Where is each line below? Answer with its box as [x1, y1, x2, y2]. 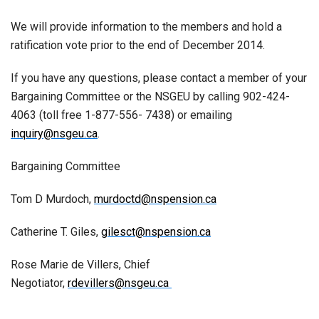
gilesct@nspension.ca [101, 225, 211, 239]
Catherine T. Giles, [11, 225, 101, 239]
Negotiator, [11, 276, 68, 290]
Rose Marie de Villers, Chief [11, 258, 150, 271]
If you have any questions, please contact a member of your [11, 71, 307, 85]
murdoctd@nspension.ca [94, 192, 216, 206]
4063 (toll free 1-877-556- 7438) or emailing [11, 108, 232, 122]
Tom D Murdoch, [11, 192, 94, 206]
